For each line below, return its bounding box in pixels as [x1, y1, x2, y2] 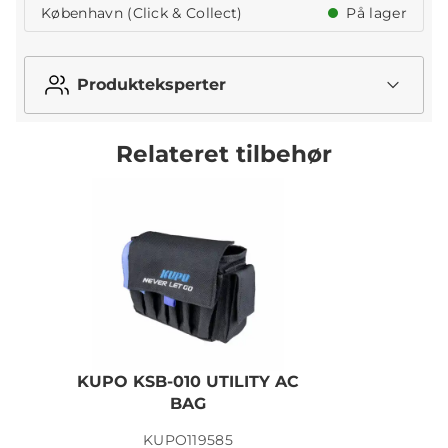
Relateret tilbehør [116, 139, 332, 169]
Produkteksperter [77, 75, 226, 95]
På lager [342, 4, 407, 23]
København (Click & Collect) [41, 4, 243, 23]
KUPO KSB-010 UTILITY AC [77, 371, 299, 391]
